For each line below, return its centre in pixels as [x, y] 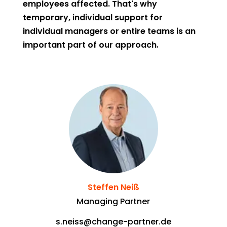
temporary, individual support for [92, 17]
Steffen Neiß [113, 187]
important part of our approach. [90, 45]
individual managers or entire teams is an [109, 31]
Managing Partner [113, 201]
